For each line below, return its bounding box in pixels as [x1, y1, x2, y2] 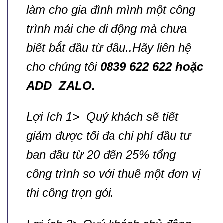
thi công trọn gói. [26, 186, 114, 200]
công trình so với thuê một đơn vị [26, 167, 200, 181]
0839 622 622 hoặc [100, 60, 203, 74]
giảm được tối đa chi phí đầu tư [26, 129, 191, 143]
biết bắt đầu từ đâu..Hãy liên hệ [26, 41, 191, 55]
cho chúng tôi [26, 60, 100, 74]
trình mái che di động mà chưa [26, 22, 187, 36]
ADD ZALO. [26, 79, 95, 93]
